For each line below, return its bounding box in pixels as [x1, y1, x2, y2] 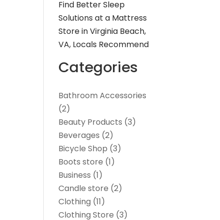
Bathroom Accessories [58, 90, 147, 102]
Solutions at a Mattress [58, 12, 147, 24]
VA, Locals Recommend [58, 39, 149, 51]
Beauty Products [58, 116, 123, 128]
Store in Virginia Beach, [58, 26, 146, 37]
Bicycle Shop [58, 143, 108, 155]
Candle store [58, 183, 109, 194]
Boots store [58, 156, 104, 168]
